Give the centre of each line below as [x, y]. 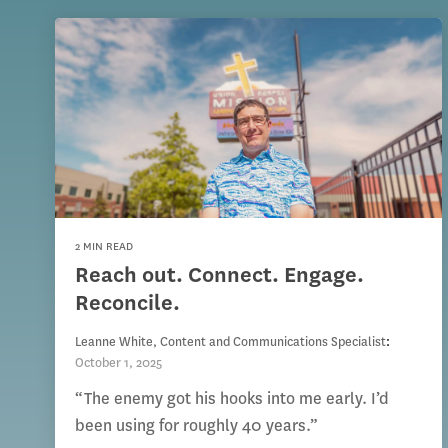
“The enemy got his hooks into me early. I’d [232, 398]
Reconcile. [127, 302]
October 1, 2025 [118, 362]
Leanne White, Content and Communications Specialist [230, 341]
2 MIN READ [104, 246]
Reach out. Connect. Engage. [219, 274]
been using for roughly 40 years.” [196, 425]
